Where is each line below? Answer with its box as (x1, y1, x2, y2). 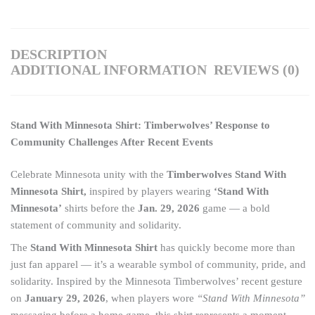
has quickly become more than (157, 241, 295, 253)
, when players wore (105, 292, 197, 304)
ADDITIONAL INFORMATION (11, 61, 207, 77)
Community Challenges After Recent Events (11, 136, 213, 148)
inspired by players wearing (86, 185, 211, 197)
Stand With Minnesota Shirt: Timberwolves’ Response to (11, 119, 270, 131)
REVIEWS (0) (214, 61, 300, 77)
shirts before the (62, 202, 138, 214)
